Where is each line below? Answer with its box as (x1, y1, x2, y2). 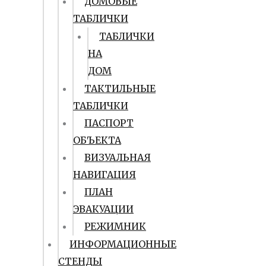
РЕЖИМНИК (84, 220, 146, 232)
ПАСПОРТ (84, 117, 134, 129)
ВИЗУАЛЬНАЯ (84, 151, 151, 163)
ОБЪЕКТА (73, 134, 121, 146)
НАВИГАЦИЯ (73, 169, 136, 180)
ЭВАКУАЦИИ (73, 203, 134, 215)
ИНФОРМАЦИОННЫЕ (69, 238, 176, 250)
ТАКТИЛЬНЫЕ (84, 83, 156, 94)
